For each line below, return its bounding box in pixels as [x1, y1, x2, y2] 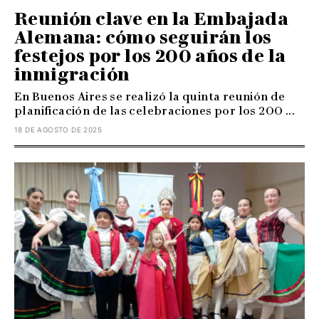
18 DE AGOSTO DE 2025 [14, 125, 102, 134]
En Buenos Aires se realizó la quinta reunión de [14, 89, 286, 103]
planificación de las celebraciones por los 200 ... [14, 103, 295, 117]
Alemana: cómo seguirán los [14, 26, 272, 48]
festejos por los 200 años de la [14, 45, 286, 66]
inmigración [14, 63, 130, 85]
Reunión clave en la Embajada [14, 8, 289, 29]
